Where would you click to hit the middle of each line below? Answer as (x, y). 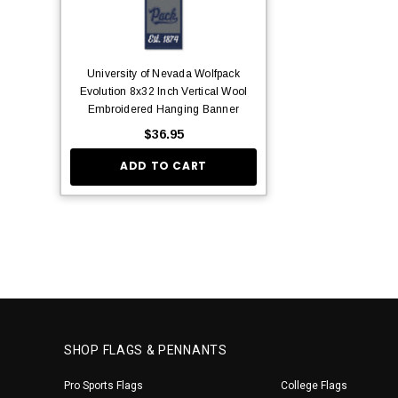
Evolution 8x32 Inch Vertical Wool (163, 91)
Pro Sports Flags (103, 385)
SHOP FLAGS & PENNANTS (146, 350)
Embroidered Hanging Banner (163, 109)
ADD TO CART (163, 166)
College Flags (314, 385)
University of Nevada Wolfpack (163, 73)
